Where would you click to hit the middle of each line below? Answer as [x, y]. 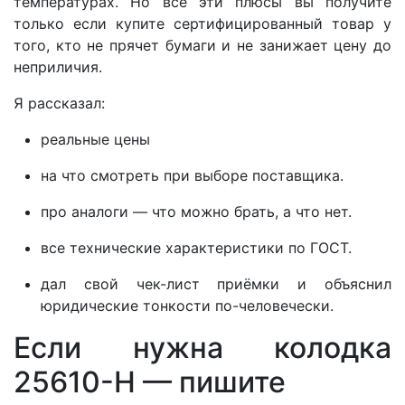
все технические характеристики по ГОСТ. [196, 247]
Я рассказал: [59, 103]
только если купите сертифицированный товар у [202, 23]
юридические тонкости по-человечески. [187, 305]
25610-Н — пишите [150, 381]
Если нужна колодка [202, 347]
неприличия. [58, 66]
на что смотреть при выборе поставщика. [192, 175]
